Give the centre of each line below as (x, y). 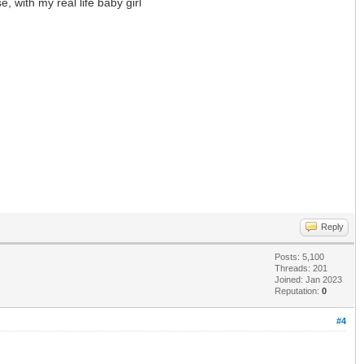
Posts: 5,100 (299, 257)
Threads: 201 (301, 269)
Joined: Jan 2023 (308, 280)
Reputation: (298, 291)
